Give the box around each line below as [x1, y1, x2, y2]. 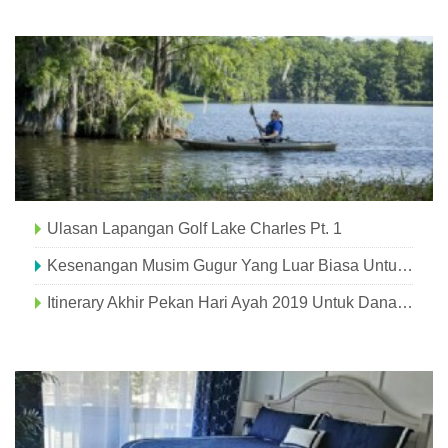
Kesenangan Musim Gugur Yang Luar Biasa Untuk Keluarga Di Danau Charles [397, 257, 413, 274]
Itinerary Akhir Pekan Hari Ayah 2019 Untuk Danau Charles [397, 294, 413, 311]
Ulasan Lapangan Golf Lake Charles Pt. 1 [47, 220, 342, 237]
